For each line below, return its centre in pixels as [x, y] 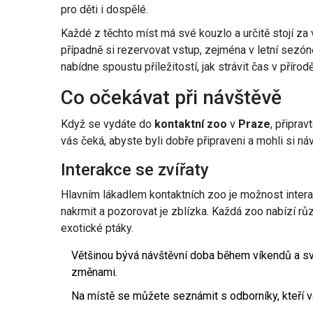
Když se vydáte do [108, 124]
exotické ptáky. [97, 228]
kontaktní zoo [191, 124]
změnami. [94, 272]
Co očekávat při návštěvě [171, 98]
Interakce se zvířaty [135, 170]
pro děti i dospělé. [104, 10]
